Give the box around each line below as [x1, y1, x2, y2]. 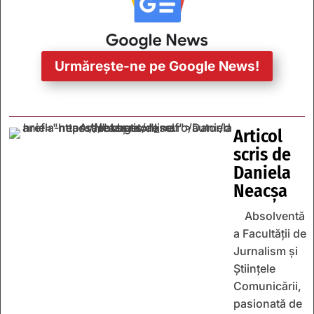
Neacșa [233, 180, 287, 203]
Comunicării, [233, 279, 301, 294]
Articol [233, 125, 282, 148]
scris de [233, 144, 291, 166]
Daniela [233, 162, 291, 184]
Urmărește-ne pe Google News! [55, 57, 259, 74]
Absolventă [245, 209, 305, 224]
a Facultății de [233, 226, 306, 241]
